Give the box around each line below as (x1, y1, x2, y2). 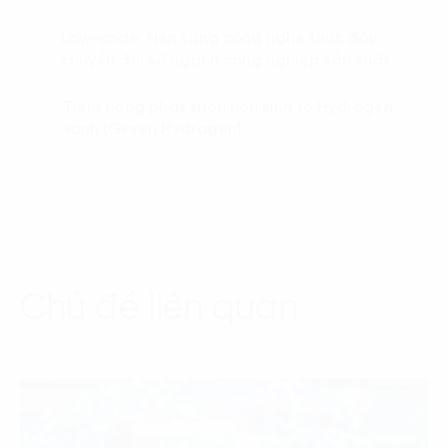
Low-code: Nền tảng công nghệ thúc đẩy (61, 29, 377, 47)
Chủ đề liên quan (20, 289, 298, 328)
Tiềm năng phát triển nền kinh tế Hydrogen (63, 98, 393, 116)
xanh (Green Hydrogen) (63, 120, 246, 138)
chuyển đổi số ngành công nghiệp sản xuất (61, 51, 390, 69)
